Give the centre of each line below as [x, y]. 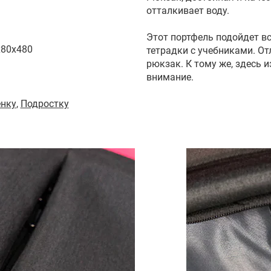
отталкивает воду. [188, 10]
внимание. [170, 77]
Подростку [44, 103]
